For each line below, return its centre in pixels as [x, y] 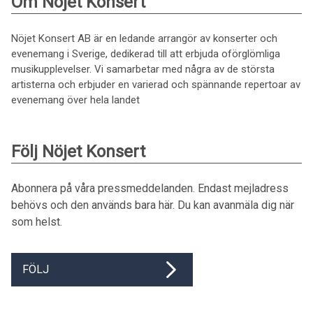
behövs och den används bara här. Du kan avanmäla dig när [153, 205]
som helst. [37, 221]
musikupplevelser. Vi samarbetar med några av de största [143, 69]
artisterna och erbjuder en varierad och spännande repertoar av [156, 84]
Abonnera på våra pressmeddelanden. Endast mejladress [150, 188]
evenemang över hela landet [75, 100]
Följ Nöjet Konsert [78, 151]
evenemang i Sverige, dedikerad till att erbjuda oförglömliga [146, 53]
